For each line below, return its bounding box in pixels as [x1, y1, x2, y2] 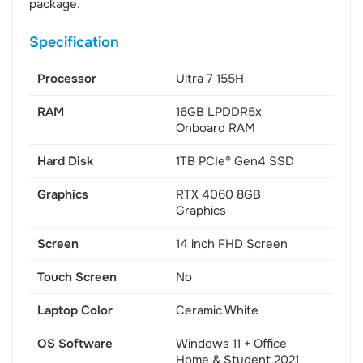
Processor [37, 70, 96, 88]
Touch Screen [37, 269, 117, 286]
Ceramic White [175, 302, 258, 319]
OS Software [37, 335, 113, 352]
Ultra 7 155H [175, 70, 244, 88]
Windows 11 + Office [175, 335, 287, 352]
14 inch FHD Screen [175, 236, 288, 253]
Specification [29, 33, 119, 52]
